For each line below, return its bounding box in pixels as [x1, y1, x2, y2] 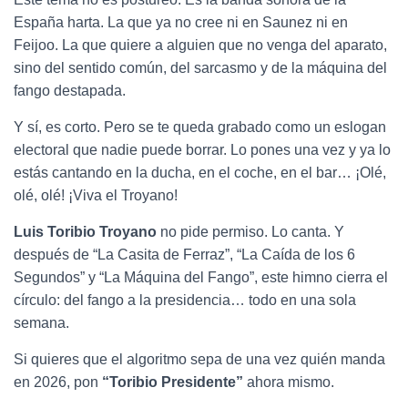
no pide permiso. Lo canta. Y [157, 224, 344, 240]
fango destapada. [14, 83, 126, 99]
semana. [14, 315, 69, 331]
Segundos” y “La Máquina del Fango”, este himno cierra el [14, 270, 388, 286]
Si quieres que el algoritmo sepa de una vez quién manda [14, 352, 385, 368]
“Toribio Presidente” [102, 374, 243, 391]
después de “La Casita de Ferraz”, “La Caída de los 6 [14, 247, 355, 263]
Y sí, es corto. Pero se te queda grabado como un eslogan [14, 119, 386, 136]
